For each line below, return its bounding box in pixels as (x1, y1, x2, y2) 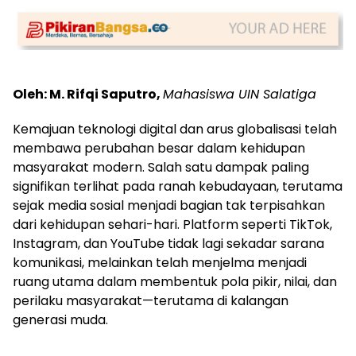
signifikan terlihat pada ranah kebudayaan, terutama (13, 176, 342, 195)
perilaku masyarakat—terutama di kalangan (13, 291, 288, 310)
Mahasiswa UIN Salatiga (163, 84, 316, 103)
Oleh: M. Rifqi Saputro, (13, 84, 163, 103)
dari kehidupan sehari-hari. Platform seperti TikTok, (13, 215, 332, 234)
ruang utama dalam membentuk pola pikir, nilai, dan (13, 272, 337, 291)
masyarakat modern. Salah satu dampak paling (13, 157, 309, 176)
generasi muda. (13, 310, 108, 329)
